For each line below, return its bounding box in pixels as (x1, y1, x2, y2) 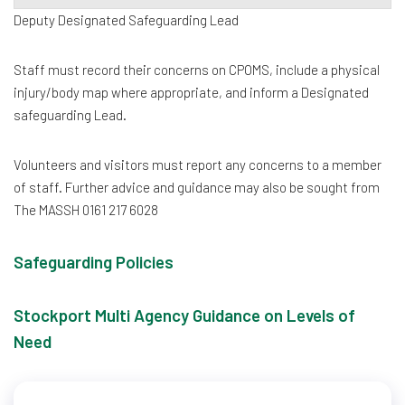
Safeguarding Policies (14, 251, 174, 272)
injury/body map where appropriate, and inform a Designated (14, 84, 369, 100)
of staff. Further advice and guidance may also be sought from (14, 179, 380, 195)
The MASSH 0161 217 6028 (14, 202, 158, 218)
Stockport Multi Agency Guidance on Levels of (14, 305, 355, 325)
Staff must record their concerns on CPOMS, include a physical (14, 61, 380, 78)
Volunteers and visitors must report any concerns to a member (14, 156, 381, 173)
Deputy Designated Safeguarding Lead (14, 12, 239, 28)
